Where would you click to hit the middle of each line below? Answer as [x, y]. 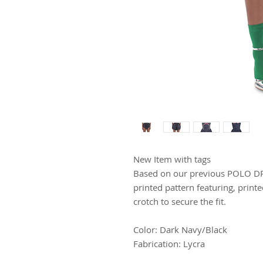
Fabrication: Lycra [169, 244]
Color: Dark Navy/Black [180, 230]
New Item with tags [172, 159]
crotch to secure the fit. [180, 201]
